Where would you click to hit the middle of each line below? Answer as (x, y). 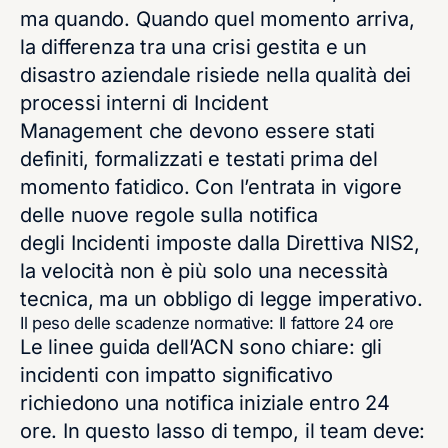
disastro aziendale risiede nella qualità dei (216, 74)
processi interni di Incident (144, 102)
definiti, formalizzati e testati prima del (199, 158)
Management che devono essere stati (198, 130)
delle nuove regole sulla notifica (169, 214)
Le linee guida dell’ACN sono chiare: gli (201, 346)
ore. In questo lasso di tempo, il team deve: (223, 430)
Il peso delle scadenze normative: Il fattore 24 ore (207, 322)
